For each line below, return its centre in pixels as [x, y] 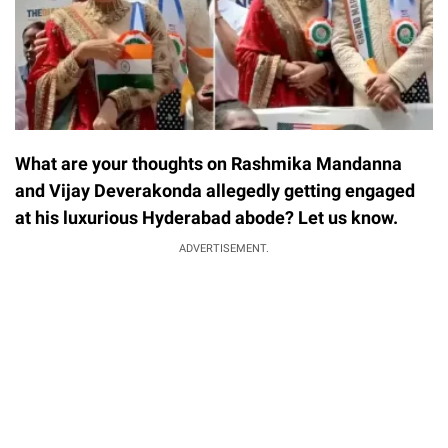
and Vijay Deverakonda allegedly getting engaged [215, 190]
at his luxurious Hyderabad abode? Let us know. [206, 217]
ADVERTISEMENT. [224, 248]
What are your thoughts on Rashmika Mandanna [208, 163]
